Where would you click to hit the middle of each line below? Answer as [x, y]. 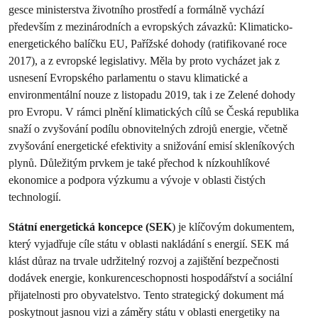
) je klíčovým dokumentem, [233, 227]
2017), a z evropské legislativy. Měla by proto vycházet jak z [144, 61]
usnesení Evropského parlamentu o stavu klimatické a [128, 78]
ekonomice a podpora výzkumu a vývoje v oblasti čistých [137, 180]
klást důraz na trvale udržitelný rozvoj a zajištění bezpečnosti [144, 261]
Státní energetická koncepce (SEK [90, 227]
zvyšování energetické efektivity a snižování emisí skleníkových [152, 146]
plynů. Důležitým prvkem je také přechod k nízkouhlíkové [139, 163]
